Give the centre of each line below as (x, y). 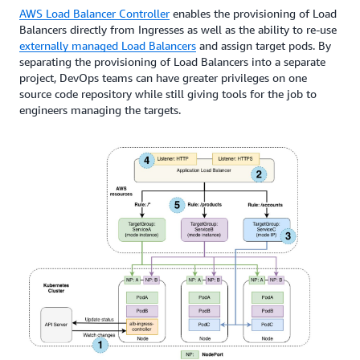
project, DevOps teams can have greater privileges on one (163, 77)
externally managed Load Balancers (108, 45)
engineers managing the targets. (100, 109)
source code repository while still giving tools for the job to (168, 93)
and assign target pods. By (264, 45)
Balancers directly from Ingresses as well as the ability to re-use (178, 29)
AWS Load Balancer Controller (94, 13)
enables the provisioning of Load (253, 13)
